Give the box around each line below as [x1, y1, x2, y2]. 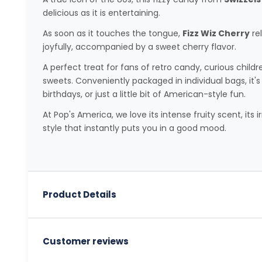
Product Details [42, 188, 116, 201]
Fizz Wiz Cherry [182, 27, 250, 39]
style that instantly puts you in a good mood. [42, 122, 226, 134]
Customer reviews [42, 235, 129, 247]
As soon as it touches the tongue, [42, 27, 182, 39]
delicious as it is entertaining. [42, 6, 160, 19]
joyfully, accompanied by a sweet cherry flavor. [42, 40, 236, 53]
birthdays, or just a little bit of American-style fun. [42, 88, 246, 100]
